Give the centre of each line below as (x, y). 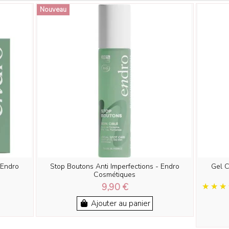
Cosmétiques (115, 175)
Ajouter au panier (120, 204)
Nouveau (53, 10)
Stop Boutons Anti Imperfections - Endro (114, 167)
